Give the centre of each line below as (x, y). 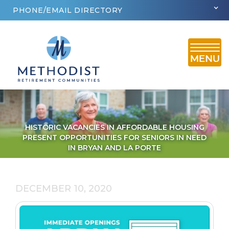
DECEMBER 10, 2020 (64, 188)
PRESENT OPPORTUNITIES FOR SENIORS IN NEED (114, 137)
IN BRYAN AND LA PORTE (114, 147)
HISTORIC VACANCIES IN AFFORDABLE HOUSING (114, 127)
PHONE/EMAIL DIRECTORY (68, 10)
